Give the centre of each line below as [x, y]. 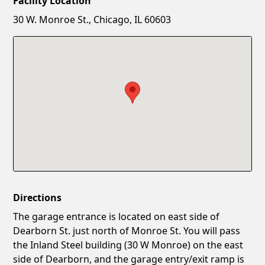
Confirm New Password [68, 56]
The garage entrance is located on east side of [117, 216]
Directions [38, 197]
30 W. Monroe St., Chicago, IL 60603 [92, 19]
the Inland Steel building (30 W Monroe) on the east [128, 245]
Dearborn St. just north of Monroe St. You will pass [127, 230]
